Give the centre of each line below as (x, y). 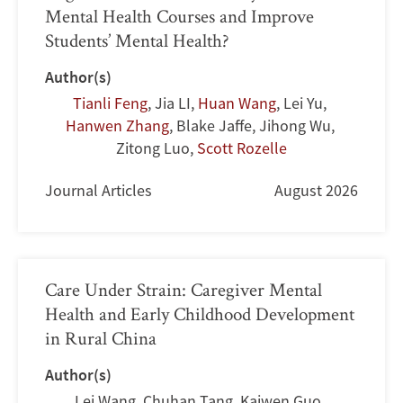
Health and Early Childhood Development (200, 313)
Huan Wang (237, 103)
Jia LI (173, 103)
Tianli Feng (110, 103)
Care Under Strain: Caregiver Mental (184, 289)
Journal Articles (99, 190)
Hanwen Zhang (117, 125)
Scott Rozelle (242, 148)
